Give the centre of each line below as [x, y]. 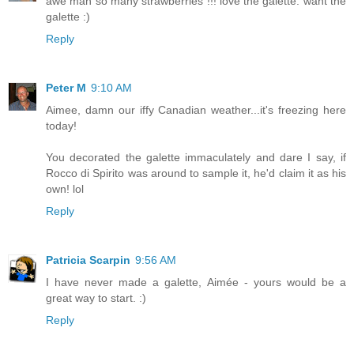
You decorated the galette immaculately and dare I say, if [196, 158]
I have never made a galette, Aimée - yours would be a [196, 282]
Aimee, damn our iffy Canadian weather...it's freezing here [196, 110]
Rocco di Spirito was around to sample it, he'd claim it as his [196, 173]
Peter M [66, 88]
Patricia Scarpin [88, 260]
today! [61, 126]
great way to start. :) [96, 298]
